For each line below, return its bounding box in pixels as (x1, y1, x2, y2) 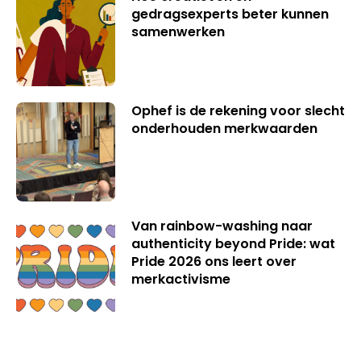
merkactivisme (131, 269, 230, 288)
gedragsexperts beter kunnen (131, 4, 329, 23)
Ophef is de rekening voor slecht (131, 102, 345, 121)
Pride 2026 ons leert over (131, 251, 297, 271)
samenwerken (131, 22, 225, 41)
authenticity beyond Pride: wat (131, 234, 335, 253)
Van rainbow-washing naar (131, 216, 313, 235)
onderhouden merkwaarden (131, 119, 317, 139)
